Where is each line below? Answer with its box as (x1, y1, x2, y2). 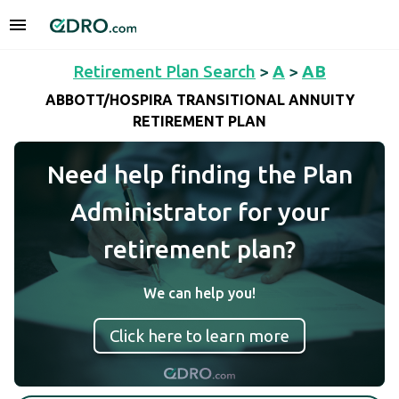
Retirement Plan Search (73, 61, 256, 81)
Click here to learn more (110, 326, 289, 346)
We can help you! (143, 285, 256, 301)
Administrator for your (69, 198, 330, 225)
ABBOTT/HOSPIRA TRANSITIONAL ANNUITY (45, 92, 354, 109)
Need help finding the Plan (46, 160, 353, 188)
